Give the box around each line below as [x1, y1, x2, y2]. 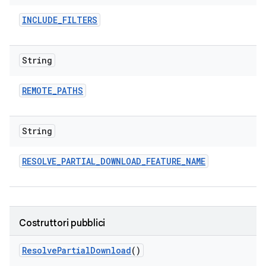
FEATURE [146, 156, 181, 167]
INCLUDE [22, 14, 58, 26]
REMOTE [22, 85, 52, 96]
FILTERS [62, 14, 97, 26]
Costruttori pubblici [19, 217, 105, 229]
